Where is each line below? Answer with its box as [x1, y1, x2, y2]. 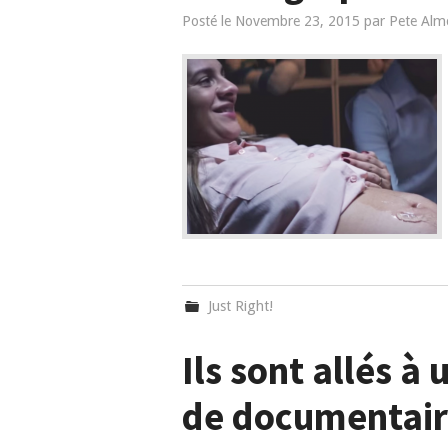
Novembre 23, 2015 [235, 13, 360, 29]
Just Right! [208, 298, 274, 314]
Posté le [182, 13, 235, 29]
